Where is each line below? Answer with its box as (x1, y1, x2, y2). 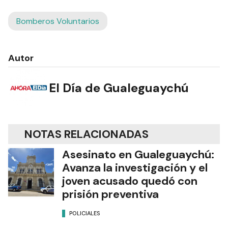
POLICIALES (69, 209, 100, 217)
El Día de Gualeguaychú (49, 79, 189, 96)
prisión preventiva (62, 187, 159, 202)
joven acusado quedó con (62, 174, 197, 188)
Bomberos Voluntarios (16, 16, 99, 26)
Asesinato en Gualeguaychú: (62, 147, 214, 162)
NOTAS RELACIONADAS (24, 127, 149, 141)
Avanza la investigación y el (62, 160, 208, 175)
